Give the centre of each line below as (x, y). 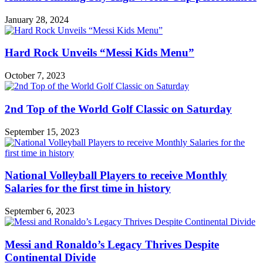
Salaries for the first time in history (88, 188)
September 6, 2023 (40, 211)
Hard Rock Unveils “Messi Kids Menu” (100, 53)
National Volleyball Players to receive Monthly (116, 176)
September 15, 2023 (42, 131)
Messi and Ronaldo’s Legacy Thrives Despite (112, 244)
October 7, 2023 (35, 76)
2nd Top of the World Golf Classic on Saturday (118, 109)
